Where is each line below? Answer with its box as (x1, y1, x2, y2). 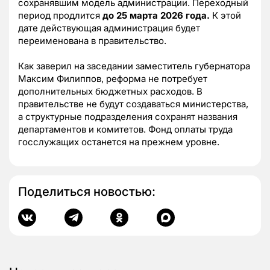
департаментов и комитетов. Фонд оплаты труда (18, 123, 233, 135)
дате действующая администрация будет (18, 22, 200, 34)
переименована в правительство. (18, 34, 166, 46)
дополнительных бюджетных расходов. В (18, 85, 202, 97)
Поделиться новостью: (18, 184, 155, 199)
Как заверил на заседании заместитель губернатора (18, 60, 250, 72)
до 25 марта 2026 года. (102, 9, 210, 21)
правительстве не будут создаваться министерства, (18, 98, 248, 110)
